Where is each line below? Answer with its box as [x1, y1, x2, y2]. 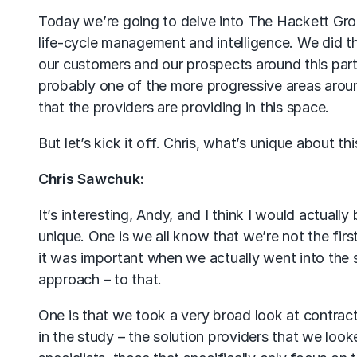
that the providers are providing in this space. [38, 99, 330, 116]
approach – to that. [38, 271, 163, 288]
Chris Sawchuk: [38, 171, 144, 187]
